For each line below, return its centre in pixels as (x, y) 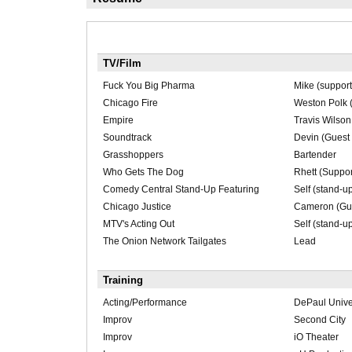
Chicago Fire (130, 103)
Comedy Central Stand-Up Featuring (181, 189)
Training (123, 280)
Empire (118, 120)
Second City (319, 319)
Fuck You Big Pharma (148, 85)
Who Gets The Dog (143, 172)
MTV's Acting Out (138, 224)
